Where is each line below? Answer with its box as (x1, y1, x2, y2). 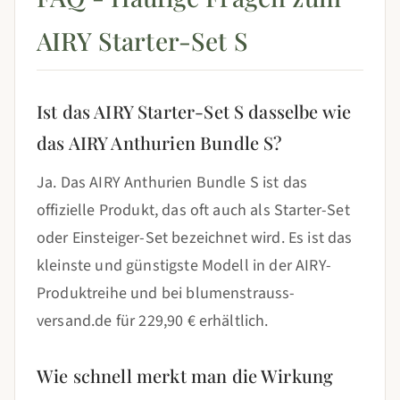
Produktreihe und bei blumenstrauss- (37, 282, 296, 304)
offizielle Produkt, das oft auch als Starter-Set (37, 199, 350, 221)
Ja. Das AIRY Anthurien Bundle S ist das (37, 171, 308, 194)
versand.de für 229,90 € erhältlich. (37, 310, 269, 332)
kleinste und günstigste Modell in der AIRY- (37, 254, 331, 277)
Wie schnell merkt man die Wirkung (37, 363, 334, 387)
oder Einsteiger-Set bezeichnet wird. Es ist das (37, 227, 353, 249)
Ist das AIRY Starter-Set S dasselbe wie (37, 99, 352, 123)
